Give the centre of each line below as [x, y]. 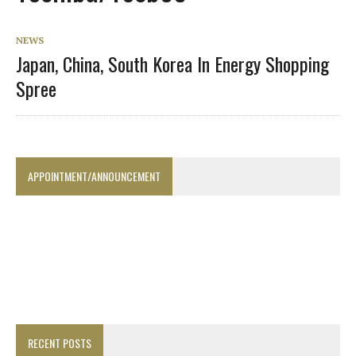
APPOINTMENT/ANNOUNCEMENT [94, 176]
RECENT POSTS [60, 342]
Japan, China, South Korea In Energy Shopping [172, 63]
